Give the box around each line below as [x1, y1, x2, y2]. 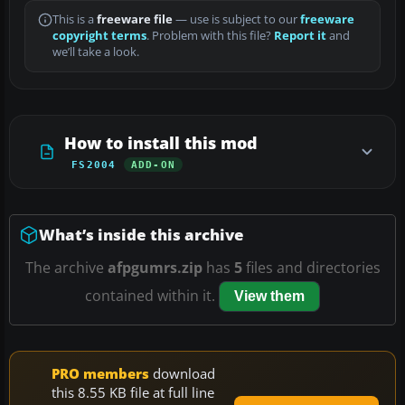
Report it [274, 28, 326, 44]
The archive [24, 258, 108, 278]
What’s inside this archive [39, 224, 244, 246]
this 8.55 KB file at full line [52, 383, 214, 402]
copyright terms [52, 28, 146, 44]
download [149, 364, 215, 383]
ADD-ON [130, 159, 176, 171]
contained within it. [85, 286, 219, 306]
